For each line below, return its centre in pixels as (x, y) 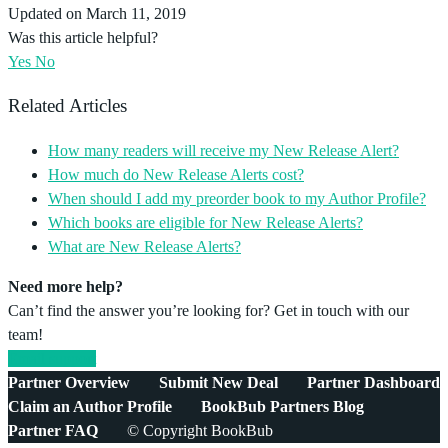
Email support (52, 359)
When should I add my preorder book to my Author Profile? (237, 199)
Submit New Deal (218, 383)
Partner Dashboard (373, 383)
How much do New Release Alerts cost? (176, 175)
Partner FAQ (53, 431)
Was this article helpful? (83, 37)
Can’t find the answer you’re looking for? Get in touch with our (208, 311)
